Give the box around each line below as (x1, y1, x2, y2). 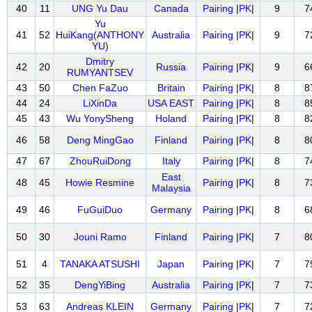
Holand (155, 113, 187, 124)
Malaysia (151, 182, 191, 194)
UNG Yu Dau (72, 3, 128, 14)
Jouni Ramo (73, 231, 127, 242)
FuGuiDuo (77, 204, 123, 215)
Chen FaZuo (72, 82, 128, 93)
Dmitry (86, 56, 114, 67)
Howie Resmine (65, 177, 134, 188)
